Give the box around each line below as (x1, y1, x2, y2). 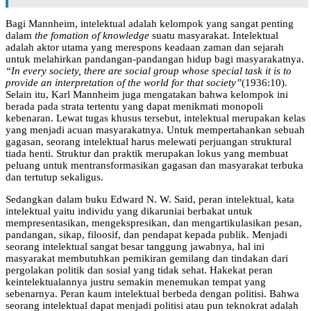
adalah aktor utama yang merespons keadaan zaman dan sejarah (6, 41, 284, 53)
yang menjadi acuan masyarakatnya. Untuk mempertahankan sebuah (6, 124, 305, 135)
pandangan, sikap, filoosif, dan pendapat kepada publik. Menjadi (6, 228, 287, 240)
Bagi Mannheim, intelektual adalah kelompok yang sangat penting (6, 17, 294, 29)
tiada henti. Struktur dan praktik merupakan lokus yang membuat (6, 147, 288, 159)
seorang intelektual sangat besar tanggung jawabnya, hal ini (6, 240, 264, 252)
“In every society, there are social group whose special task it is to (6, 65, 292, 76)
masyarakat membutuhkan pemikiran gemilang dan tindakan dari (6, 252, 288, 264)
